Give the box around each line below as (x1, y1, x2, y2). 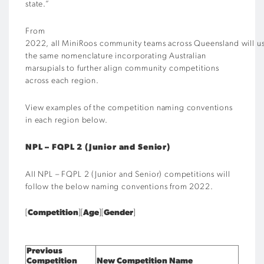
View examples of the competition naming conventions (25, 104, 233, 113)
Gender (104, 209, 133, 217)
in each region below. (25, 116, 108, 125)
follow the (25, 183, 66, 192)
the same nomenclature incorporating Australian (25, 52, 206, 61)
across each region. (25, 77, 99, 85)
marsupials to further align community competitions (25, 64, 219, 73)
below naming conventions (65, 183, 168, 192)
